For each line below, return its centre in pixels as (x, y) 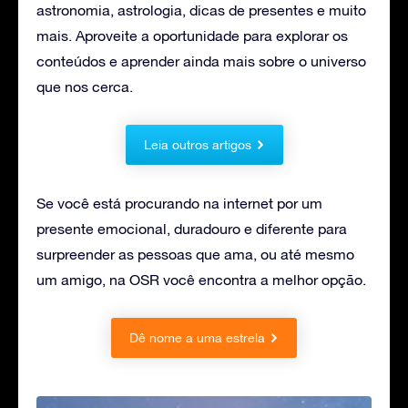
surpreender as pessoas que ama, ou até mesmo (195, 254)
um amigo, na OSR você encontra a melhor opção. (201, 279)
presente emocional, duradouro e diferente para (192, 228)
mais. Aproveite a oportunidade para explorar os (192, 35)
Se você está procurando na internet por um (179, 203)
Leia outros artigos (197, 144)
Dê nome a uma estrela (197, 337)
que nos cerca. (85, 86)
